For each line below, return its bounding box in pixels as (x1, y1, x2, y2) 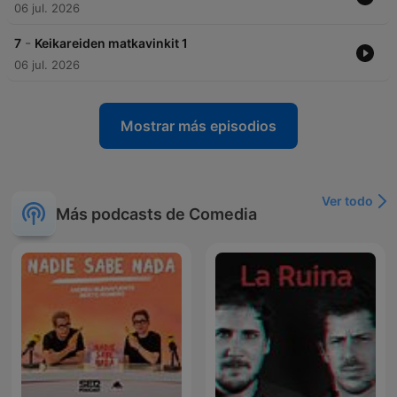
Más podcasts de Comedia (56, 204, 257, 223)
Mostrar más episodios (121, 117, 276, 136)
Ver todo (322, 193, 373, 209)
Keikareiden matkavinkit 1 (35, 35, 188, 51)
